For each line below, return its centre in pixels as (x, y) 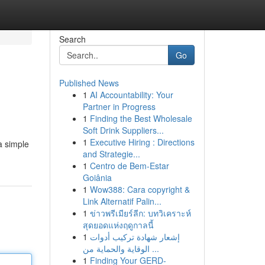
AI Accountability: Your (131, 95)
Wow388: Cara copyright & (140, 189)
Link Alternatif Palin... (122, 201)
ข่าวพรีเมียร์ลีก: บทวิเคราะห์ (140, 213)
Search (72, 39)
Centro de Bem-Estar (129, 166)
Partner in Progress (119, 106)
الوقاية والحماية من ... (154, 248)
